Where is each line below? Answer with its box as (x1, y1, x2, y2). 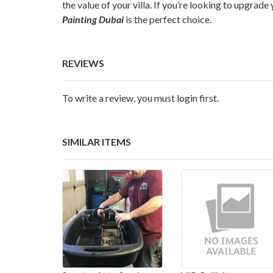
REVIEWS (62, 57, 104, 69)
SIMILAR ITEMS (62, 136, 131, 148)
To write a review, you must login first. (62, 92, 219, 104)
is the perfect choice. (124, 13, 211, 26)
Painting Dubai (62, 13, 124, 26)
